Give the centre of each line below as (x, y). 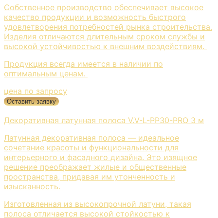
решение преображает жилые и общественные (95, 167)
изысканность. (33, 187)
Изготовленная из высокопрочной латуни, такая (98, 204)
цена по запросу (36, 91)
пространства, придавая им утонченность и (90, 177)
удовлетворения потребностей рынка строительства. (108, 27)
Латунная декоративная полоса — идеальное (91, 138)
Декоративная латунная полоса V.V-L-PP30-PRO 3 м (104, 120)
